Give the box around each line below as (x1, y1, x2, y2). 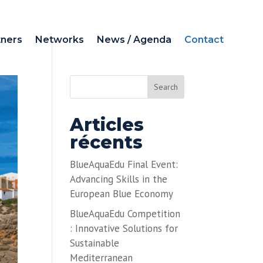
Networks (35, 34, 84, 45)
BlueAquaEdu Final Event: (70, 158, 178, 171)
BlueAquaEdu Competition (70, 207, 181, 220)
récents (70, 131, 143, 154)
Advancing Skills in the (70, 173, 168, 186)
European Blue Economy (70, 187, 174, 201)
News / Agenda (96, 34, 171, 45)
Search (153, 82, 178, 93)
